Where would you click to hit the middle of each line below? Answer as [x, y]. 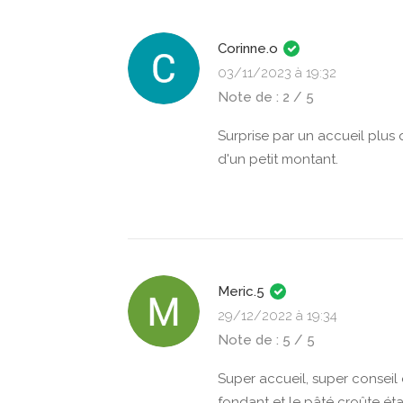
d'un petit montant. [278, 159]
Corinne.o [250, 49]
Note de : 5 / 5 [266, 340]
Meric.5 [243, 291]
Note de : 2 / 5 [266, 97]
